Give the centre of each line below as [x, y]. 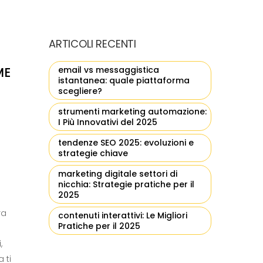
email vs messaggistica [109, 70]
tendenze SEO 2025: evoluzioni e [126, 143]
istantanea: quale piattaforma [124, 80]
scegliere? [80, 91]
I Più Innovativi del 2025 [108, 122]
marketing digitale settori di [118, 174]
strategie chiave [93, 153]
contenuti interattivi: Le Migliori [123, 215]
